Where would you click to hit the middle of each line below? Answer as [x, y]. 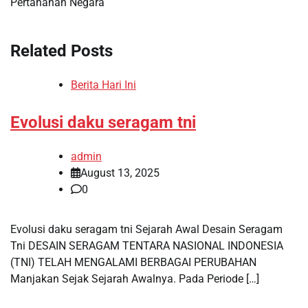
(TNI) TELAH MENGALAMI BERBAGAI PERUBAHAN [133, 262]
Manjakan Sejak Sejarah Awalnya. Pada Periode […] [135, 278]
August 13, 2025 [120, 173]
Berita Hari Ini [103, 85]
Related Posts [62, 51]
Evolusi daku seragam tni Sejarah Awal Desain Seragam [146, 229]
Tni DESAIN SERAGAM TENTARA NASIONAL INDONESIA [147, 245]
